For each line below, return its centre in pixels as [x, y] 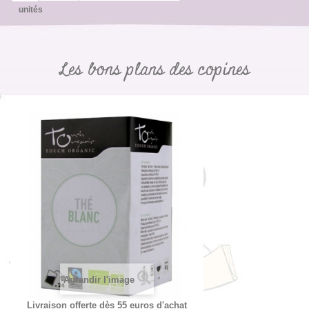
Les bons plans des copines [154, 70]
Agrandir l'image [99, 280]
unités [31, 10]
